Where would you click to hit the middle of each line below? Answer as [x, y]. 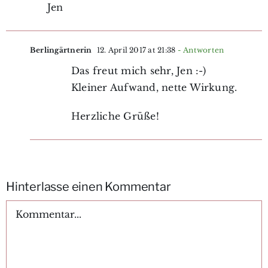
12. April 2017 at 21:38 [135, 50]
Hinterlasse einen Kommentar [88, 186]
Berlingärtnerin [61, 50]
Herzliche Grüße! [115, 116]
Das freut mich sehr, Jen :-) [138, 70]
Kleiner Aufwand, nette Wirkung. [154, 87]
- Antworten [200, 50]
